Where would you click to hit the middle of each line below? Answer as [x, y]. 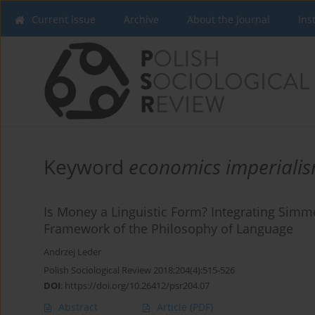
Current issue [64, 19]
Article [173, 307]
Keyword [86, 167]
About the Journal [229, 19]
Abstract [78, 307]
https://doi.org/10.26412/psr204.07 [137, 285]
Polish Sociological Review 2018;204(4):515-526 [139, 270]
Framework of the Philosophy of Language [168, 229]
